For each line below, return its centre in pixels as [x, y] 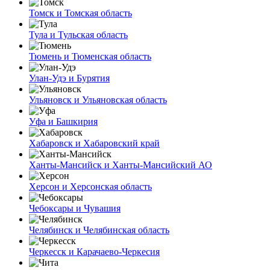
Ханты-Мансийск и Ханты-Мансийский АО [121, 165]
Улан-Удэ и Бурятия [69, 78]
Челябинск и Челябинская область [99, 230]
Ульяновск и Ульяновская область [98, 99]
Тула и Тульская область [78, 34]
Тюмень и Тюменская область [90, 56]
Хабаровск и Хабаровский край [94, 143]
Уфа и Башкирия [63, 121]
